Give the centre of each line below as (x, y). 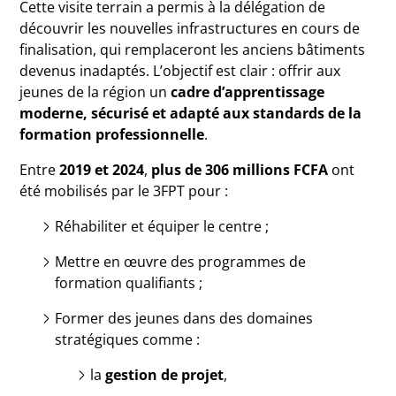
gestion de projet (165, 375)
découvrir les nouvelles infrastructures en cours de (190, 28)
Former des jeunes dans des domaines (184, 318)
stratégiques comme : (128, 339)
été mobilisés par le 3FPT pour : (124, 191)
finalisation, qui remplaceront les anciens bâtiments (193, 49)
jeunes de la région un (95, 92)
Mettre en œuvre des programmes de (181, 262)
